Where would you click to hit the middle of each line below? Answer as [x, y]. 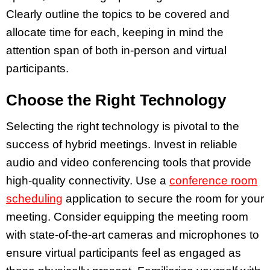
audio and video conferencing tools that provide [129, 163]
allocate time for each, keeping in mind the [115, 32]
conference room [213, 181]
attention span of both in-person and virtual [116, 50]
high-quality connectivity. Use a [88, 181]
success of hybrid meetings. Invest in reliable [122, 145]
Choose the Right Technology [116, 100]
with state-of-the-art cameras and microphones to [133, 235]
